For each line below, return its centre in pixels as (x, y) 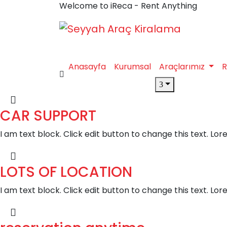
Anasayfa (87, 67)
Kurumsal (133, 67)
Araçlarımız (183, 67)
